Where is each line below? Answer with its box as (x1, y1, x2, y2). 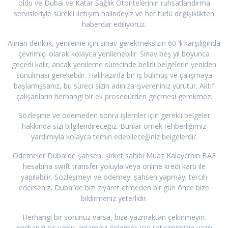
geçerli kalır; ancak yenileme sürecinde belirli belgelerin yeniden (12, 60, 216, 70)
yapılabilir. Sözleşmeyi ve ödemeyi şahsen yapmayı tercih (21, 172, 207, 182)
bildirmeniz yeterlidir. (80, 193, 148, 204)
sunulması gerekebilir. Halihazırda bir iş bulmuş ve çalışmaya (16, 70, 212, 80)
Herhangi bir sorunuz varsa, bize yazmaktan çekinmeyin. (22, 212, 206, 222)
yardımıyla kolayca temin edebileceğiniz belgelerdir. (31, 132, 197, 142)
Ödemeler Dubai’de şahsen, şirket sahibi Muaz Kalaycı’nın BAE (12, 151, 216, 161)
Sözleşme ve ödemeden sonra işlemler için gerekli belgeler (18, 110, 210, 121)
